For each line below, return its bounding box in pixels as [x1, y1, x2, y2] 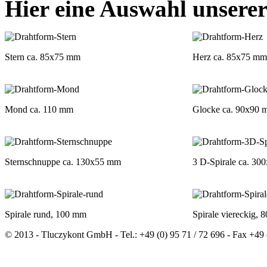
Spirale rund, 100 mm [5, 209, 86, 220]
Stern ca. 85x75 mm [5, 52, 80, 63]
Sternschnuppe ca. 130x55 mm [5, 157, 121, 167]
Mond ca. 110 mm [5, 104, 73, 115]
